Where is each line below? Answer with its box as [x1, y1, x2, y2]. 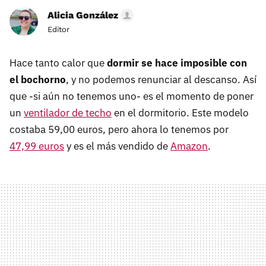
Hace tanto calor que [9, 56, 107, 70]
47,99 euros [9, 140, 64, 153]
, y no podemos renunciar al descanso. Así [66, 73, 256, 87]
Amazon [170, 140, 208, 153]
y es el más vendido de [64, 140, 170, 153]
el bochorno [9, 73, 66, 87]
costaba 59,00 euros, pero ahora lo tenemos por [9, 123, 229, 137]
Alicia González [47, 9, 118, 21]
